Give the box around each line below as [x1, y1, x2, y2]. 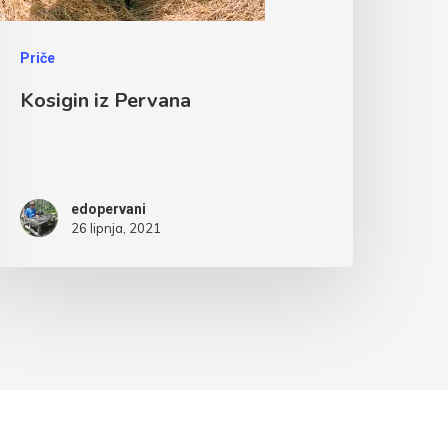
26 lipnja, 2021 [71, 220, 162, 237]
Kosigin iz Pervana [20, 87, 192, 115]
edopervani [71, 201, 147, 218]
